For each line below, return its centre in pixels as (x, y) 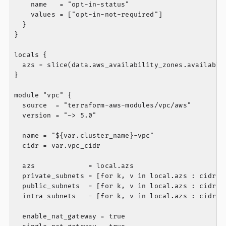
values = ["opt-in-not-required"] (88, 15)
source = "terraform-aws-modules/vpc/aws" (103, 106)
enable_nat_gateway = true (70, 217)
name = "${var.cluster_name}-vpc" (84, 136)
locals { (31, 55)
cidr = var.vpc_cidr (58, 146)
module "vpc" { (43, 96)
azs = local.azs (74, 166)
